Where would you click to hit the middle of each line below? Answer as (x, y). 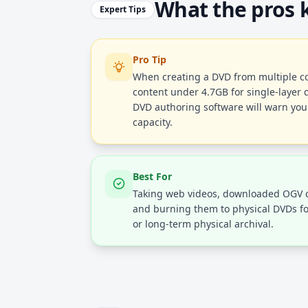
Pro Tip (150, 59)
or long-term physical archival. (203, 224)
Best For (152, 176)
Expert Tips (123, 9)
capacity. (153, 122)
